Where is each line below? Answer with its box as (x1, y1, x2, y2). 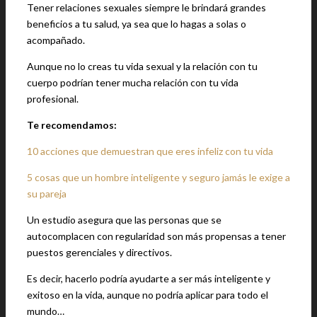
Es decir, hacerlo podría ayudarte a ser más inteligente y (27, 272, 270, 284)
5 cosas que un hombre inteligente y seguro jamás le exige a (27, 171, 290, 183)
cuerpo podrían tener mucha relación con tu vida (27, 76, 238, 88)
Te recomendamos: (27, 119, 117, 131)
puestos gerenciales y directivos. (27, 246, 172, 258)
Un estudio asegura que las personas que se (27, 214, 221, 226)
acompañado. (27, 34, 85, 46)
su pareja (27, 188, 67, 200)
